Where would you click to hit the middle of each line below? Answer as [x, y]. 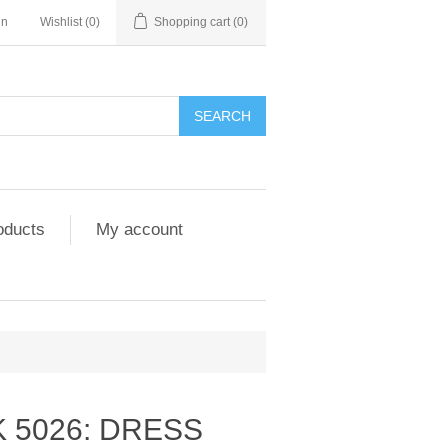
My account [139, 229]
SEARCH [222, 116]
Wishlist [61, 22]
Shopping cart [192, 22]
